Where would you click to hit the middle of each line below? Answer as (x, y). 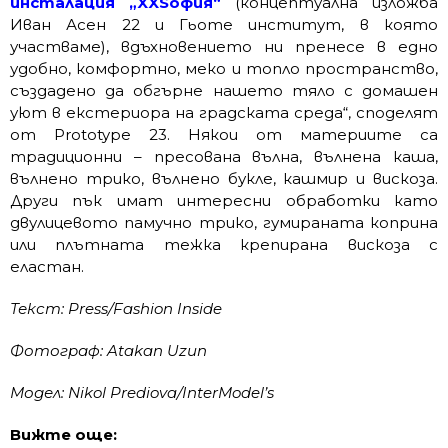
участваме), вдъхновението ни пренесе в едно (224, 47)
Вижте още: (63, 435)
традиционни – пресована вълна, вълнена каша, (224, 157)
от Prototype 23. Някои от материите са (224, 135)
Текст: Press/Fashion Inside (116, 309)
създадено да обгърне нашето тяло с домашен (224, 91)
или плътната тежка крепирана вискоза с (224, 245)
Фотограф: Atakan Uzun (108, 351)
